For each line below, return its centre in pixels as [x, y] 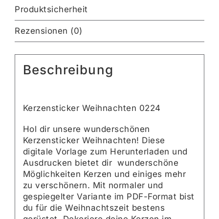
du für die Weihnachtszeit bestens [94, 208]
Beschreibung [68, 70]
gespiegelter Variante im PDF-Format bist [109, 197]
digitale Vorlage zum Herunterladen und [105, 152]
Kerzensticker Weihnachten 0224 [92, 108]
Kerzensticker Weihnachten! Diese [94, 141]
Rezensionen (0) [49, 31]
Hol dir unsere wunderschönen [86, 129]
